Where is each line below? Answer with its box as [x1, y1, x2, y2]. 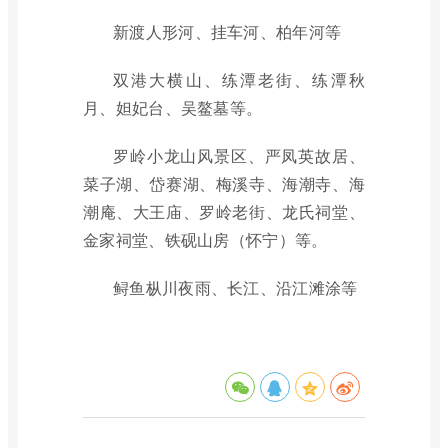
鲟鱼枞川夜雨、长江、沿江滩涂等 [113, 276, 358, 299]
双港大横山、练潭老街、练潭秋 [113, 68, 365, 91]
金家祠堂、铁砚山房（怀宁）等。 [83, 228, 328, 251]
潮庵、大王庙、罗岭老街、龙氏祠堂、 [83, 200, 365, 223]
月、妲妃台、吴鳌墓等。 [83, 96, 263, 119]
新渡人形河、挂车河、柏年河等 [113, 20, 342, 43]
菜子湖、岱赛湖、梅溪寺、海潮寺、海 [83, 172, 365, 195]
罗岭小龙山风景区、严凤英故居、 [113, 144, 365, 167]
